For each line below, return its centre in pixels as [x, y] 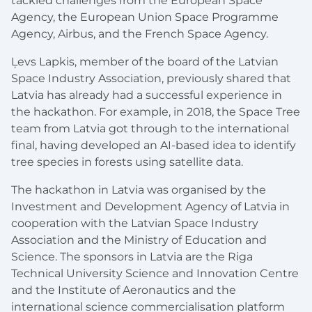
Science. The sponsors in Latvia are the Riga [132, 256]
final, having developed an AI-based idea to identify [154, 145]
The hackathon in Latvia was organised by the [139, 189]
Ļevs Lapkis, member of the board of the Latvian [145, 61]
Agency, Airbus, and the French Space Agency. [140, 33]
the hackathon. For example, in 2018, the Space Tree [156, 111]
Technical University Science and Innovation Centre [155, 273]
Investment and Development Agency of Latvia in [150, 206]
